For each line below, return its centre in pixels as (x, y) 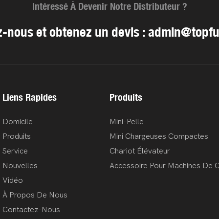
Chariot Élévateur (140, 151)
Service (15, 151)
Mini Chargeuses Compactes (159, 136)
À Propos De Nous (35, 195)
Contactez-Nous (31, 209)
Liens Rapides (30, 97)
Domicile (18, 121)
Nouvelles (20, 165)
